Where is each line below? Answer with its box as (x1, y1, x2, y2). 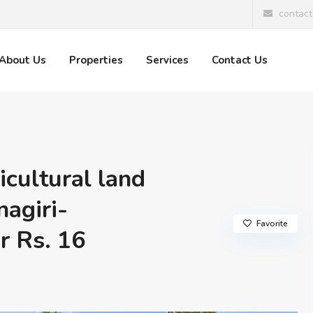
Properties (68, 53, 123, 67)
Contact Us (211, 53, 268, 67)
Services (145, 53, 189, 67)
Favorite (256, 217, 289, 229)
